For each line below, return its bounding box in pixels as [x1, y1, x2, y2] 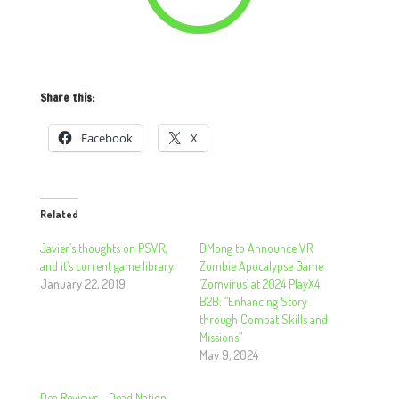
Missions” [199, 330, 242, 345]
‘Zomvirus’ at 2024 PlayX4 [199, 276, 320, 291]
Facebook [80, 130, 133, 146]
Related [39, 208, 78, 221]
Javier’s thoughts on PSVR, [39, 240, 167, 256]
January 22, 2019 [39, 276, 126, 291]
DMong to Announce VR [199, 240, 313, 256]
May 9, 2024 [199, 347, 258, 362]
